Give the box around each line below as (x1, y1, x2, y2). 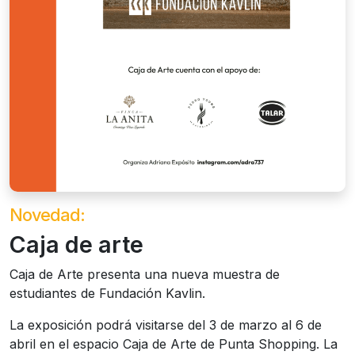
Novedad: (10, 204, 85, 226)
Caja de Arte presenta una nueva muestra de (10, 266, 280, 283)
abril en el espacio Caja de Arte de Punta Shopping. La (10, 336, 338, 353)
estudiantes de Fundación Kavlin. (10, 285, 205, 302)
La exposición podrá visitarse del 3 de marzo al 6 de (10, 317, 322, 334)
